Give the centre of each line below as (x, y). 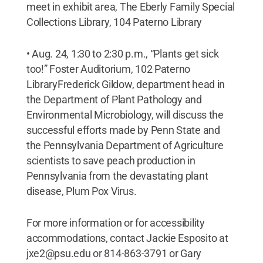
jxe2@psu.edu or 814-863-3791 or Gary (114, 253)
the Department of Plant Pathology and (114, 99)
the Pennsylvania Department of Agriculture (125, 145)
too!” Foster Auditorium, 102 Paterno (108, 69)
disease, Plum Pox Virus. (81, 191)
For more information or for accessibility (115, 222)
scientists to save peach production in (111, 160)
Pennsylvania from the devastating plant (117, 176)
